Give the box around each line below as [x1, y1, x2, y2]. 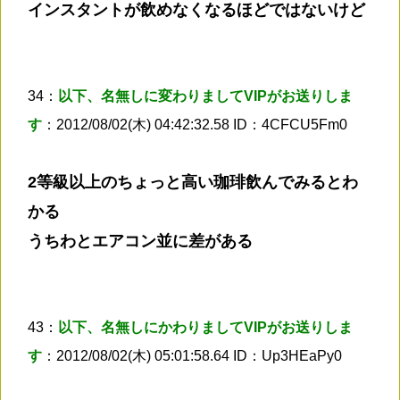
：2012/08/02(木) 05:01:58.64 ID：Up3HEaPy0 [42, 347, 342, 363]
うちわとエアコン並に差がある [28, 231, 253, 250]
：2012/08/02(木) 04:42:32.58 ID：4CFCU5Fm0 [42, 116, 347, 132]
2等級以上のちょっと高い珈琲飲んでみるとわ [28, 172, 358, 191]
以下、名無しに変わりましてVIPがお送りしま [58, 87, 353, 104]
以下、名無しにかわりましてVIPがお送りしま [58, 319, 353, 335]
